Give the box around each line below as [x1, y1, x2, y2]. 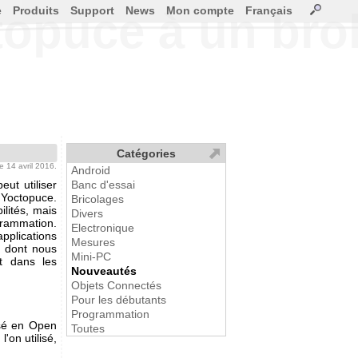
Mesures [71, 236, 115, 249]
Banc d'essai [71, 178, 135, 191]
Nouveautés [71, 265, 137, 277]
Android [71, 164, 110, 177]
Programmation [71, 308, 149, 320]
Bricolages [71, 193, 124, 205]
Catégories [117, 147, 176, 160]
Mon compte [166, 4, 234, 17]
